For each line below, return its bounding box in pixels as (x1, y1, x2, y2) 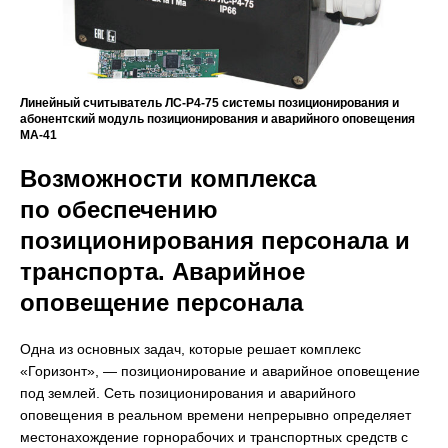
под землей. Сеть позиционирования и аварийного (20, 384, 356, 401)
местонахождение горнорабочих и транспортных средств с (20, 428, 408, 445)
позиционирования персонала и (20, 226, 410, 254)
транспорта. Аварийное (20, 257, 305, 285)
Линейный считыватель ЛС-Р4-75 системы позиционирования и (20, 95, 399, 110)
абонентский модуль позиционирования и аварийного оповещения (20, 111, 415, 126)
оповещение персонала (20, 288, 303, 316)
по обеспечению (20, 195, 218, 223)
